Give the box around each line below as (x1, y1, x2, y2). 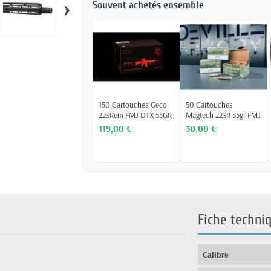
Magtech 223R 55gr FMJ (186, 109, 261, 120)
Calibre (203, 249, 229, 260)
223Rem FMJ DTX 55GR (99, 109, 172, 120)
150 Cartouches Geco (99, 99, 168, 109)
